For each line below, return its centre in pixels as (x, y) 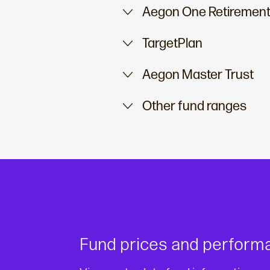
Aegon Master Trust (198, 74)
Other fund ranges (194, 106)
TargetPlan (172, 43)
